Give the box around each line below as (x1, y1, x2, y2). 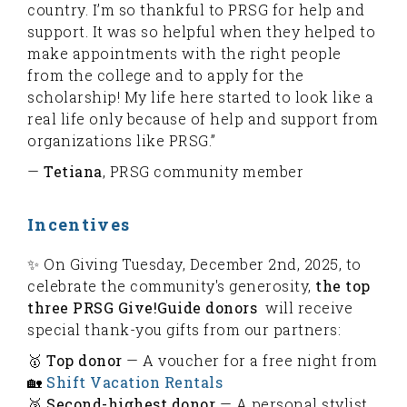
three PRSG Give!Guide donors (27, 297, 262, 317)
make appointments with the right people (27, 43, 342, 63)
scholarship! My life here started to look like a (27, 86, 373, 106)
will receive (261, 297, 352, 317)
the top (315, 275, 371, 295)
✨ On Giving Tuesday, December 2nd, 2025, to (27, 253, 362, 273)
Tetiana (44, 161, 103, 181)
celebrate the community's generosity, (27, 275, 315, 295)
